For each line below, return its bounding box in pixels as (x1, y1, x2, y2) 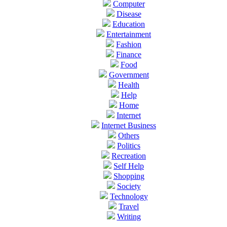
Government (108, 70, 149, 79)
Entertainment (106, 29, 151, 39)
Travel (119, 202, 139, 211)
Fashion (116, 40, 141, 49)
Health (118, 80, 139, 89)
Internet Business (101, 121, 156, 130)
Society (117, 181, 141, 191)
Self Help (113, 161, 144, 170)
